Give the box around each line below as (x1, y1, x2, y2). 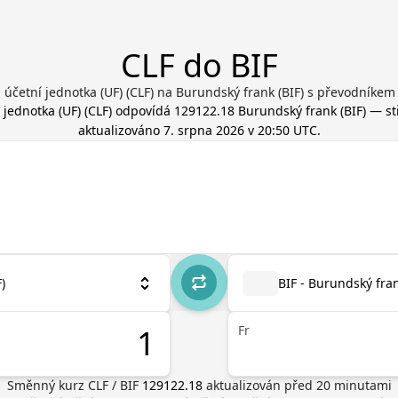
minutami (330, 377, 392, 394)
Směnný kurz (6, 377, 88, 394)
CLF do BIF (120, 44, 278, 87)
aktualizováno (77, 122, 163, 139)
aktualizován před (205, 377, 316, 394)
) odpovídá (108, 102, 174, 119)
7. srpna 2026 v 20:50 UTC (163, 122, 317, 139)
